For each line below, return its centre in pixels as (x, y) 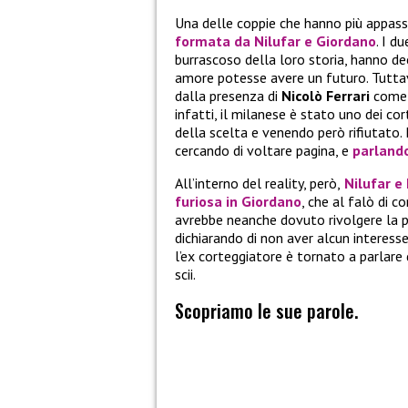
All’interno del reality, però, (258, 184)
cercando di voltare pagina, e (264, 151)
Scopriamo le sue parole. (266, 311)
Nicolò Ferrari (326, 96)
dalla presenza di (228, 96)
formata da (214, 41)
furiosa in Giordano (238, 202)
